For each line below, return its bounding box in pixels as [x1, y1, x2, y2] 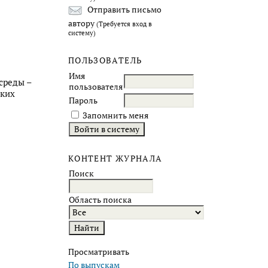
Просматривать [68, 246, 129, 258]
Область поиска [69, 194, 132, 206]
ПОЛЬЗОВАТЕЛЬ [68, 54, 142, 66]
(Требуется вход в [96, 19, 152, 28]
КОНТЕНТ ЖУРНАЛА [68, 153, 163, 164]
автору [68, 17, 96, 29]
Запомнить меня [83, 109, 148, 121]
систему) [68, 28, 96, 37]
